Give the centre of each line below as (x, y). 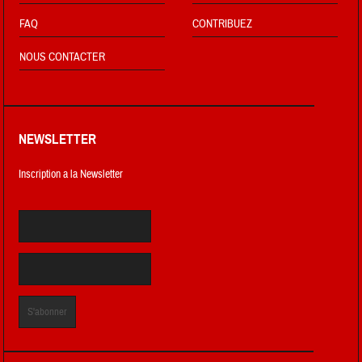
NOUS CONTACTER (63, 57)
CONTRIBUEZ (223, 24)
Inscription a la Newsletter (71, 174)
